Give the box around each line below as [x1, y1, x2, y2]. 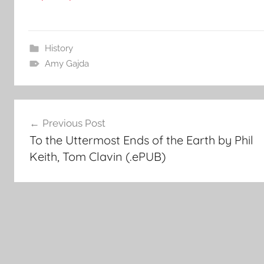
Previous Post [42, 117, 105, 129]
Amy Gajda [44, 58, 89, 70]
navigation [14, 138, 91, 156]
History [44, 43, 73, 54]
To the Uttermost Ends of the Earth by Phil [29, 132, 253, 147]
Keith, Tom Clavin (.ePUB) [29, 148, 166, 164]
